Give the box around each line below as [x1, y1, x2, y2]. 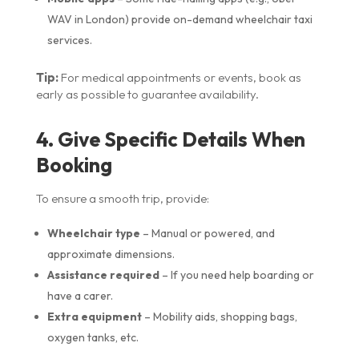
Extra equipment [46, 309, 142, 324]
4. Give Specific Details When [35, 126, 305, 152]
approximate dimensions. [46, 246, 175, 261]
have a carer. [46, 288, 113, 303]
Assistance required [46, 267, 159, 282]
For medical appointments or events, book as [58, 69, 301, 85]
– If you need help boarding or [159, 267, 314, 282]
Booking [35, 151, 112, 178]
